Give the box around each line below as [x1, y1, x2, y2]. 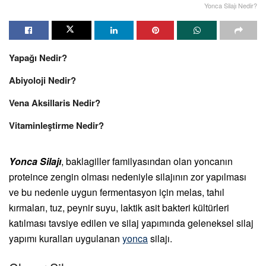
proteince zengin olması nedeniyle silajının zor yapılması [9, 169, 246, 183]
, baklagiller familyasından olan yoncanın [61, 154, 233, 168]
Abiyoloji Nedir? [9, 73, 76, 87]
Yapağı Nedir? [9, 50, 67, 64]
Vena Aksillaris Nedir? [9, 96, 100, 109]
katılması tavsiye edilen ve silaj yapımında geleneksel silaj [9, 216, 254, 230]
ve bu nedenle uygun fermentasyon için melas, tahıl [9, 185, 224, 199]
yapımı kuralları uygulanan [9, 231, 122, 245]
